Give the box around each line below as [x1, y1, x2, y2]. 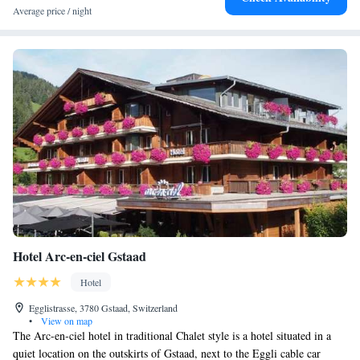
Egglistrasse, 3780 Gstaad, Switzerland [29, 301, 178, 314]
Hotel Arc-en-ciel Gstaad [13, 247, 146, 265]
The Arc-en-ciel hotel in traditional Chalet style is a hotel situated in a [13, 328, 331, 343]
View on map [39, 314, 92, 327]
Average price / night [13, 4, 92, 17]
